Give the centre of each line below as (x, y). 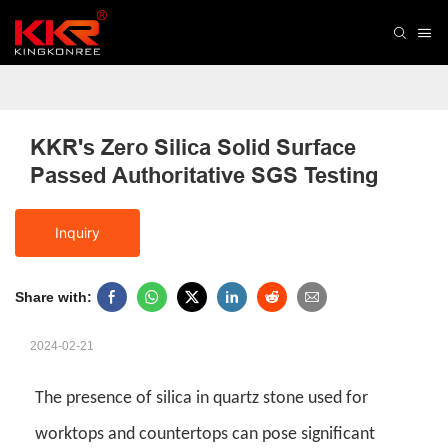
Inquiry (77, 233)
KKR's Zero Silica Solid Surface (193, 147)
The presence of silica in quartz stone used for (201, 399)
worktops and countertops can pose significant (205, 435)
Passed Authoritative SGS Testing (204, 175)
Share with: (53, 297)
